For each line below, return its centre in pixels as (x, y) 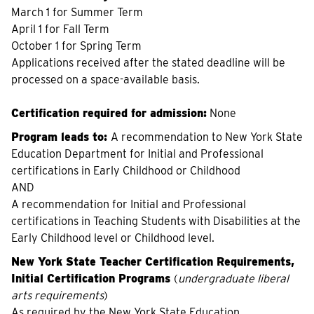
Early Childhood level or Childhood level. (113, 238)
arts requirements (57, 295)
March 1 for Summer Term (77, 12)
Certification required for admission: (109, 113)
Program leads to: (61, 137)
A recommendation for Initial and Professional (129, 204)
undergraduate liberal (233, 279)
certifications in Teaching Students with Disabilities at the (156, 221)
